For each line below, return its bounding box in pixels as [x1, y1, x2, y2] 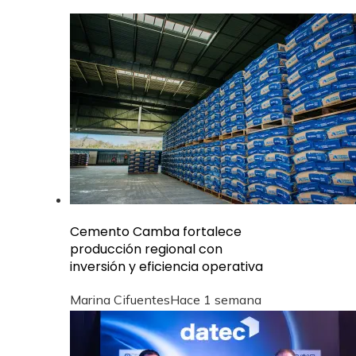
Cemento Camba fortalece [70, 222, 242, 241]
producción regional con [70, 239, 222, 258]
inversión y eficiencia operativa [70, 257, 263, 276]
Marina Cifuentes [70, 291, 170, 308]
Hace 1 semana [170, 291, 261, 308]
